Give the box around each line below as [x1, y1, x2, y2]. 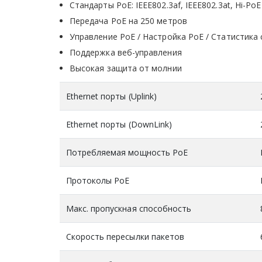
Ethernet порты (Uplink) [65, 90, 157, 102]
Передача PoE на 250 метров [70, 15, 187, 26]
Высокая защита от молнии [70, 62, 182, 74]
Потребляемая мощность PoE [65, 146, 188, 158]
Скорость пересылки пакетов [65, 230, 185, 242]
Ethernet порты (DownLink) [65, 118, 173, 130]
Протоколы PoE [65, 174, 130, 186]
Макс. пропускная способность [65, 202, 192, 214]
